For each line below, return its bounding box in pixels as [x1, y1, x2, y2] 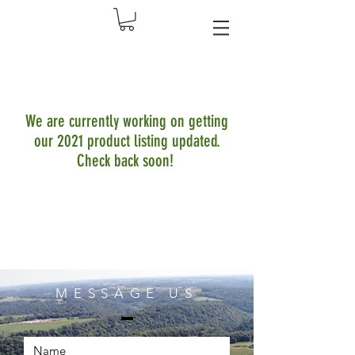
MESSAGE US [55, 285, 198, 301]
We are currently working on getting [25, 111, 228, 131]
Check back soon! [76, 151, 177, 170]
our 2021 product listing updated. [33, 131, 220, 151]
